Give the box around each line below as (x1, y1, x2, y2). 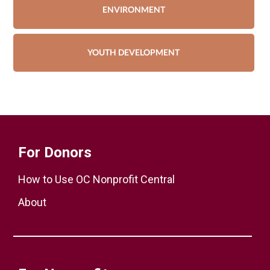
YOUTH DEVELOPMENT (87, 48, 180, 57)
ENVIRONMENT (102, 5, 165, 14)
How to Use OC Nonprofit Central (17, 173, 175, 186)
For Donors (17, 144, 92, 161)
